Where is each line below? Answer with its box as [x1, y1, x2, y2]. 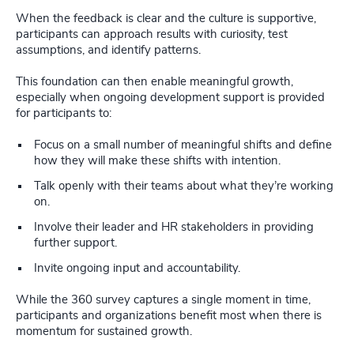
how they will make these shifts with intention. [34, 155, 281, 168]
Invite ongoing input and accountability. [34, 262, 240, 275]
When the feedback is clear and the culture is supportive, [16, 13, 316, 25]
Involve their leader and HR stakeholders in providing [34, 221, 314, 234]
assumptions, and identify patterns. [16, 44, 201, 57]
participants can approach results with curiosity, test [16, 28, 288, 41]
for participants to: [16, 107, 111, 120]
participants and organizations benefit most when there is [16, 310, 322, 322]
